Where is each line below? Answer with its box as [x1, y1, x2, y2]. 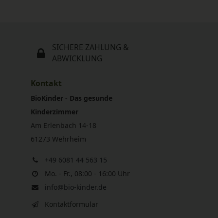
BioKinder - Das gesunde [31, 93, 112, 103]
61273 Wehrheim [31, 134, 86, 144]
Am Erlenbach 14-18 [31, 120, 96, 130]
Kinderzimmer [31, 107, 78, 116]
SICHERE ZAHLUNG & [52, 42, 129, 53]
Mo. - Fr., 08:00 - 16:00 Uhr [45, 168, 130, 178]
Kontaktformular [45, 199, 98, 209]
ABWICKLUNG [52, 53, 103, 64]
